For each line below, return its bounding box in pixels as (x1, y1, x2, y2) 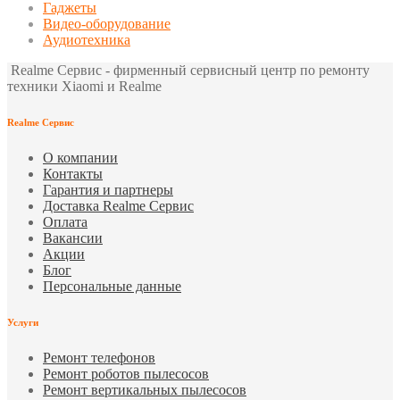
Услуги (7, 316, 38, 328)
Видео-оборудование (43, 16, 171, 32)
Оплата (43, 213, 87, 229)
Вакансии (43, 229, 103, 246)
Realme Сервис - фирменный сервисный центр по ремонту (7, 62, 370, 79)
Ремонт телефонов (43, 349, 155, 365)
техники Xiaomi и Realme (7, 79, 162, 95)
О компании (43, 149, 118, 165)
